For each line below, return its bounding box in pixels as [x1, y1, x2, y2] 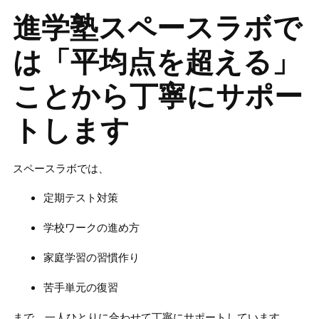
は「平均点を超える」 [12, 41, 300, 82]
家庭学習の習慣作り [43, 250, 140, 266]
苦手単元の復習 [43, 280, 119, 296]
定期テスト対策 [43, 190, 119, 206]
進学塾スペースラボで [12, 7, 302, 48]
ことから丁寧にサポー [12, 75, 303, 116]
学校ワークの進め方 [43, 220, 140, 236]
